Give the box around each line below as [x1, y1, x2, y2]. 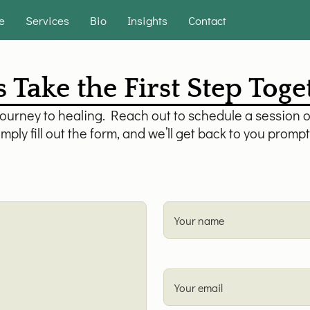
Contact [188, 12, 227, 28]
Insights [127, 12, 168, 28]
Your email [174, 280, 223, 295]
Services [26, 12, 70, 28]
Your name [174, 213, 224, 228]
